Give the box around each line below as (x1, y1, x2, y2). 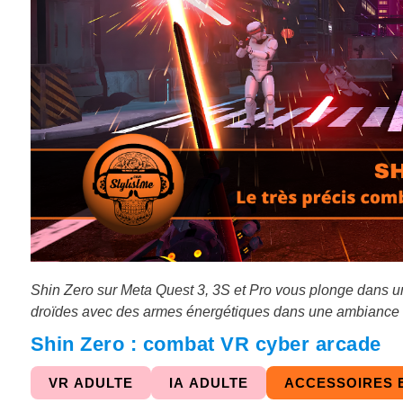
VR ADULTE (48, 374, 133, 390)
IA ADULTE (168, 374, 248, 390)
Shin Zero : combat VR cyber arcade (30, 332, 381, 355)
